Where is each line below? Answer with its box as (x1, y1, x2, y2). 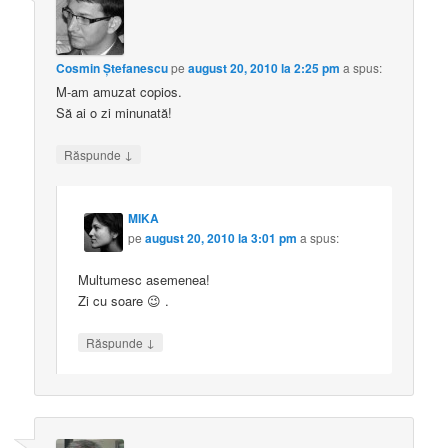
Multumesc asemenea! (78, 269, 211, 289)
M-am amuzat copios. (56, 82, 183, 102)
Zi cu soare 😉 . (78, 290, 170, 310)
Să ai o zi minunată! (56, 103, 173, 123)
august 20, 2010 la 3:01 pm (145, 228, 298, 247)
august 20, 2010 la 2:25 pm (188, 59, 341, 78)
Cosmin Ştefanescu (56, 59, 169, 78)
